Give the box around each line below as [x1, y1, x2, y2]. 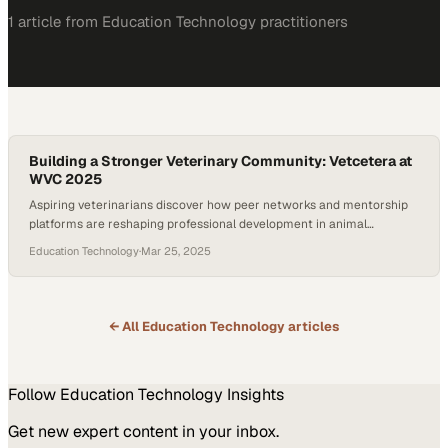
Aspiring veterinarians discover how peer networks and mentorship [29, 197, 408, 213]
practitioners [256, 12, 348, 31]
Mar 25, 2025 [141, 244, 211, 258]
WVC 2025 [29, 170, 102, 188]
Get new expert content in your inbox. [8, 421, 279, 442]
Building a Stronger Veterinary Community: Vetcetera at [29, 152, 412, 170]
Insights [223, 384, 284, 405]
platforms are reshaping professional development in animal [29, 216, 367, 232]
